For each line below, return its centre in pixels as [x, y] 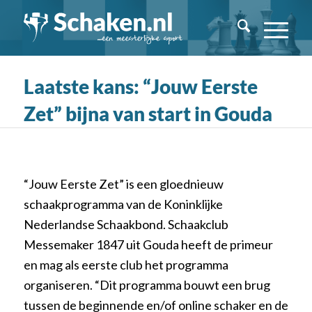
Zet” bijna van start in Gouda [148, 114]
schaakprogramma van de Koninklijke [123, 204]
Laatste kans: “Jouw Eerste [140, 86]
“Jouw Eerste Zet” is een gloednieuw [123, 184]
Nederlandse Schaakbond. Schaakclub [126, 225]
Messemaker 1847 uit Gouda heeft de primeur [148, 245]
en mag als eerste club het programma [126, 265]
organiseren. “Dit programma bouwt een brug [147, 285]
